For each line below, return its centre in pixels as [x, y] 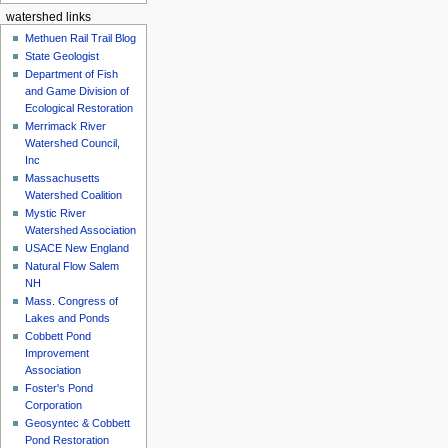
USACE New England [77, 247]
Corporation [54, 404]
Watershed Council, [73, 142]
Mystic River [56, 212]
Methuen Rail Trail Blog [81, 37]
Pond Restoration [67, 439]
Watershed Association [81, 229]
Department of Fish [72, 73]
